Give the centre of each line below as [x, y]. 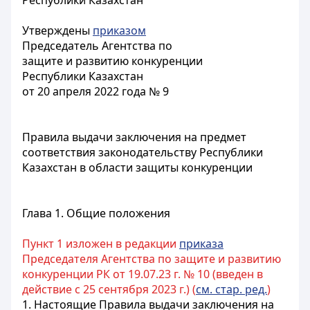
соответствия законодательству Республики [143, 152]
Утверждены [57, 30]
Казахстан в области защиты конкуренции [137, 167]
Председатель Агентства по [97, 46]
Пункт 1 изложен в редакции [101, 244]
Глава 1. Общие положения [96, 213]
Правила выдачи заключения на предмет [134, 137]
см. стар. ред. [231, 289]
